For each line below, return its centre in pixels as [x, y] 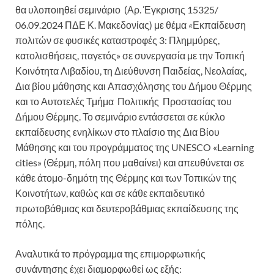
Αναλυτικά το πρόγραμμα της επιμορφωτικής [110, 254]
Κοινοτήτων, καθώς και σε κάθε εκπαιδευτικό [110, 193]
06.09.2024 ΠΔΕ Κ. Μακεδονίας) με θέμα [101, 25]
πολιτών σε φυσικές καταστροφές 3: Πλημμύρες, [117, 40]
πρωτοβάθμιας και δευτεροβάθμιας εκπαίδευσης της [127, 209]
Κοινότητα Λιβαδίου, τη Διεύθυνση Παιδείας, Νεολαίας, [131, 71]
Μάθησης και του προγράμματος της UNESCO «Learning [135, 147]
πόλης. [30, 224]
